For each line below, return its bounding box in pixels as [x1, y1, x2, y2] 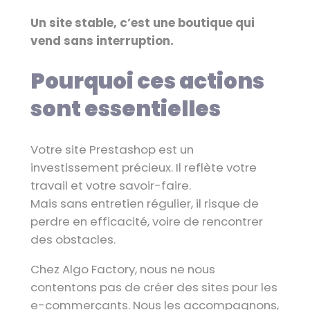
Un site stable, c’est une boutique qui [30, 15, 255, 32]
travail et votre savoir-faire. [30, 177, 191, 194]
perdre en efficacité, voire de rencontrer [30, 213, 263, 230]
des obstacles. [30, 231, 116, 248]
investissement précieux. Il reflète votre [30, 159, 257, 176]
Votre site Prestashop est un [30, 141, 194, 158]
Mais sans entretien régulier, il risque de [30, 195, 259, 212]
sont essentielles [30, 93, 221, 124]
